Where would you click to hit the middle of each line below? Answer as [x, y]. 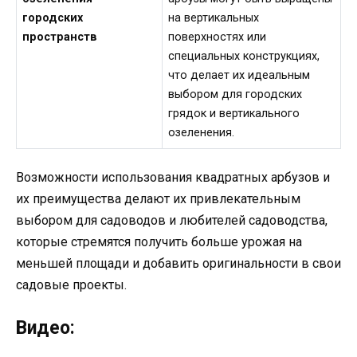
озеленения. [202, 133]
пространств [60, 37]
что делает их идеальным [239, 76]
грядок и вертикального [234, 114]
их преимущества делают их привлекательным [158, 198]
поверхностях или [218, 37]
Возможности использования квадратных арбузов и [173, 177]
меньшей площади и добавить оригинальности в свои [178, 263]
